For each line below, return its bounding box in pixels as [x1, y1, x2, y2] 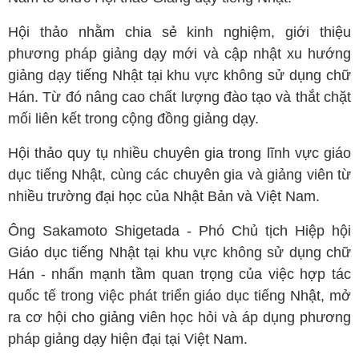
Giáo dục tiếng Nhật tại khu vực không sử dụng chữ [8, 244, 351, 260]
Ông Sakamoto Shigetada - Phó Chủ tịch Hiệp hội [8, 223, 351, 239]
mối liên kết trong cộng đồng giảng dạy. [8, 111, 259, 127]
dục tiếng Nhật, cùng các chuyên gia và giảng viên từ [8, 167, 351, 183]
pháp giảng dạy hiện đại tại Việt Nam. [8, 331, 248, 347]
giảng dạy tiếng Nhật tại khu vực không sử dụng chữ [8, 67, 351, 83]
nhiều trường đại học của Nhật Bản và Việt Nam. [8, 188, 324, 204]
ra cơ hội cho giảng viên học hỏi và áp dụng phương [8, 309, 351, 325]
